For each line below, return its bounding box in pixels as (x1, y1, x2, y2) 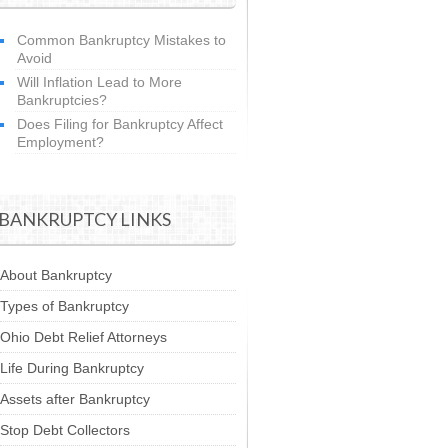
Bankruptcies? (17, 92, 107, 108)
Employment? (17, 134, 104, 150)
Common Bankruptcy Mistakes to (17, 32, 226, 48)
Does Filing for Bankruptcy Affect (17, 116, 223, 132)
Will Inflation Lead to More (17, 74, 182, 90)
